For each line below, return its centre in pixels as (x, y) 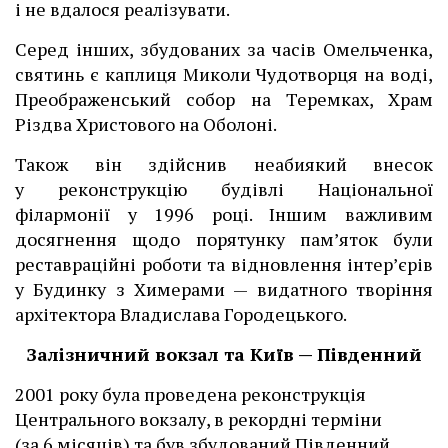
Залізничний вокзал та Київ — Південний (224, 354)
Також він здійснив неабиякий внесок (224, 164)
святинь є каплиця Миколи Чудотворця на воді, (224, 74)
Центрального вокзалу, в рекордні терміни (198, 419)
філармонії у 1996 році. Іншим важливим (224, 214)
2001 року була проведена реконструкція (190, 394)
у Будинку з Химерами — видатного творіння (224, 289)
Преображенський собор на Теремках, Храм (224, 99)
